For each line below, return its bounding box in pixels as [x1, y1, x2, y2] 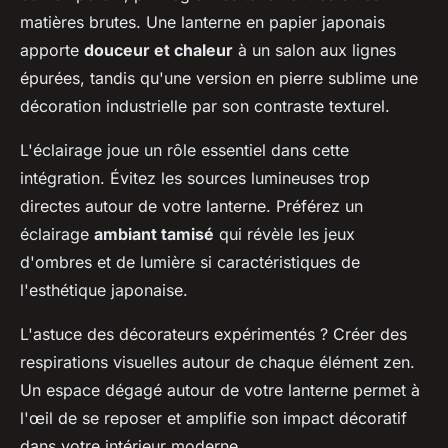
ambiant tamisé [94, 224, 214, 245]
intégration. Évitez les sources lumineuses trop [20, 168, 370, 189]
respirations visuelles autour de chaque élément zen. [20, 352, 415, 373]
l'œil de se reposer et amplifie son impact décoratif [20, 408, 407, 429]
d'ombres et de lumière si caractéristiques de [20, 252, 360, 273]
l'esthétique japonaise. [20, 280, 188, 301]
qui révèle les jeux [214, 224, 355, 245]
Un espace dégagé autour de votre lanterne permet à [20, 380, 420, 401]
